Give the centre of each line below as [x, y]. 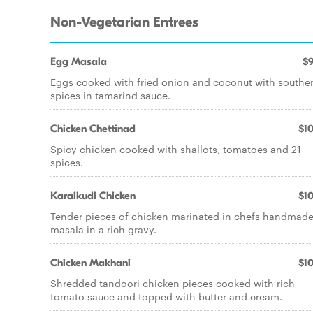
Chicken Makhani [90, 263]
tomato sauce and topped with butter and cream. [166, 296]
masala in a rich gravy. [103, 229]
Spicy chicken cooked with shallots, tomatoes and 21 [176, 149]
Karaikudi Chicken [93, 196]
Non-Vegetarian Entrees [124, 22]
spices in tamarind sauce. [110, 95]
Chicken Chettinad [93, 129]
